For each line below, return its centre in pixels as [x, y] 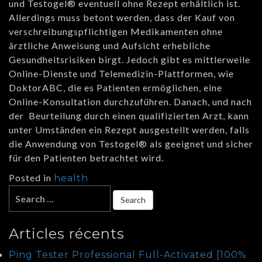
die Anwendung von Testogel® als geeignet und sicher [131, 144]
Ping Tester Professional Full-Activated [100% [128, 255]
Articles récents [67, 234]
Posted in [31, 178]
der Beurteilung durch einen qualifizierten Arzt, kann [129, 116]
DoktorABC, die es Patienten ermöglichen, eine [116, 88]
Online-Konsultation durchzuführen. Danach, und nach [130, 102]
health [71, 178]
